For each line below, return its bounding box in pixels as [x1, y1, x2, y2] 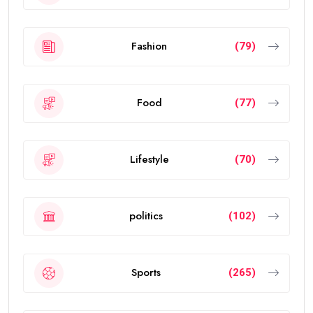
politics [129, 208, 163, 224]
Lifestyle [129, 152, 169, 168]
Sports [131, 265, 161, 281]
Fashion [131, 38, 167, 54]
